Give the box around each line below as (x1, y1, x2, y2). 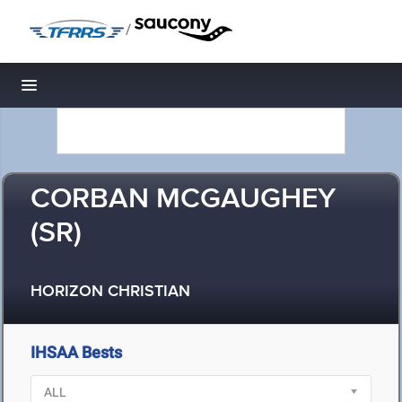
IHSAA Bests (31, 343, 122, 362)
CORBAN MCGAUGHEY (31, 181, 336, 218)
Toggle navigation (30, 81, 151, 100)
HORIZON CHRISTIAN (31, 282, 190, 302)
